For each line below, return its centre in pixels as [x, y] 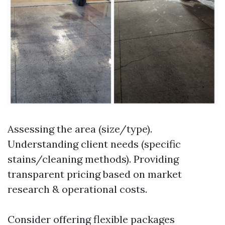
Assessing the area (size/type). [80, 129]
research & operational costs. [77, 189]
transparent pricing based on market [95, 174]
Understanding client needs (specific [94, 144]
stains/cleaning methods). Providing [93, 159]
